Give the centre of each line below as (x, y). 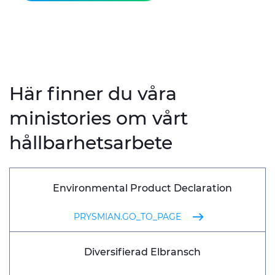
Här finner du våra (93, 94)
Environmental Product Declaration (142, 188)
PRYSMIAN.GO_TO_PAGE (127, 217)
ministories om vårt (99, 118)
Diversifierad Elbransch (142, 252)
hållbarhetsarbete (91, 143)
